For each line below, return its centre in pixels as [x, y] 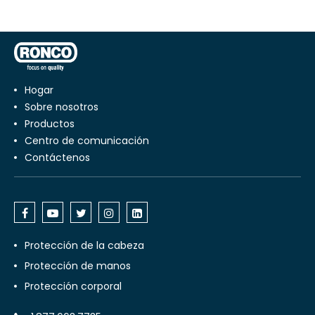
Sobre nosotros [64, 107]
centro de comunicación [91, 141]
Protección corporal [73, 287]
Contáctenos [61, 158]
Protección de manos [78, 266]
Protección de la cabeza [84, 246]
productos [52, 124]
